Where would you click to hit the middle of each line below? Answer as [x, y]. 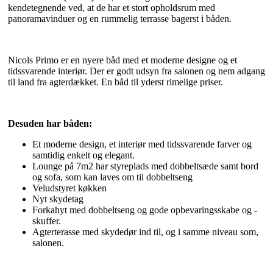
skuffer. [47, 221]
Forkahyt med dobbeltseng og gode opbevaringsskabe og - [145, 210]
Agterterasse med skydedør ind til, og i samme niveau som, [145, 232]
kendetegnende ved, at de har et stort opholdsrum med [112, 8]
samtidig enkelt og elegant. [83, 155]
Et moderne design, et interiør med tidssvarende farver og [142, 144]
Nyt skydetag [58, 199]
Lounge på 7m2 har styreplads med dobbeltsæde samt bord [145, 166]
